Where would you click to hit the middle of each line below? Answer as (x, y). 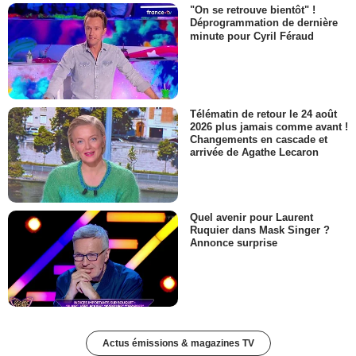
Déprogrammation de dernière (264, 23)
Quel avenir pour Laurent (252, 218)
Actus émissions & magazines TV (178, 343)
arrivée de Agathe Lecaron (254, 153)
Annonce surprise (234, 243)
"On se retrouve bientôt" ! (253, 10)
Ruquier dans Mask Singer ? (260, 230)
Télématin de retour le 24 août (263, 114)
